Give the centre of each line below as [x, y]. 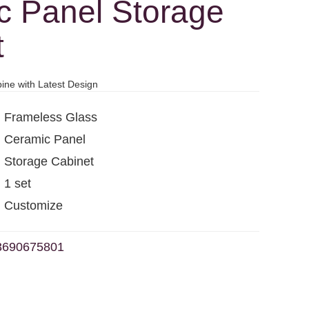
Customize [33, 205]
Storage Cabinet [49, 161]
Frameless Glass [51, 117]
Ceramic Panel [45, 139]
